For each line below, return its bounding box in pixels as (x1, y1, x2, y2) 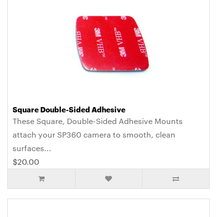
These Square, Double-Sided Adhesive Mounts (13, 116, 183, 126)
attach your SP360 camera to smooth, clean (13, 129, 175, 140)
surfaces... (13, 143, 51, 154)
